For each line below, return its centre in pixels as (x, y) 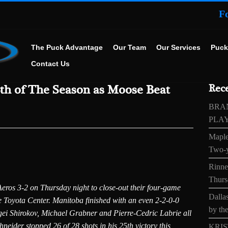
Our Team (130, 48)
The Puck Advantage (67, 48)
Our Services (179, 48)
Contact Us (51, 64)
